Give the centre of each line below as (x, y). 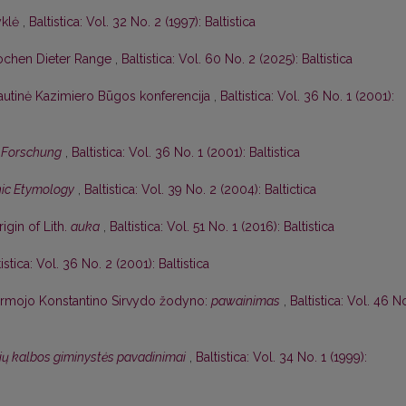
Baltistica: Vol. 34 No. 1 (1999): (281, 358)
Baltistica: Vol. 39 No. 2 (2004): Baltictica (200, 190)
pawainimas (246, 301)
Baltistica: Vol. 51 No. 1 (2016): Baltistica (222, 227)
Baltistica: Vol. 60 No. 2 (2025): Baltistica (237, 59)
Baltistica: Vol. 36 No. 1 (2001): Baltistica (186, 153)
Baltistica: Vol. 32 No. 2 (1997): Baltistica (142, 22)
